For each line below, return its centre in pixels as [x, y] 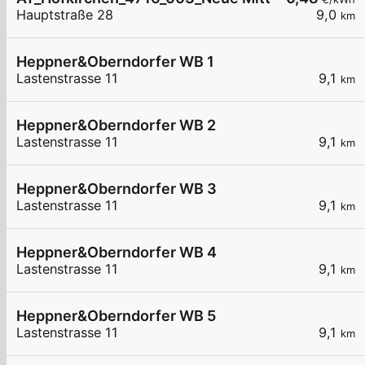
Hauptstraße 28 [65, 15]
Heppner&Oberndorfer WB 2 [116, 125]
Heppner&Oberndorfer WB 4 [117, 253]
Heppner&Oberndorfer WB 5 [116, 316]
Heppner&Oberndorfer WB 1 [115, 62]
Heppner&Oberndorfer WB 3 [117, 189]
